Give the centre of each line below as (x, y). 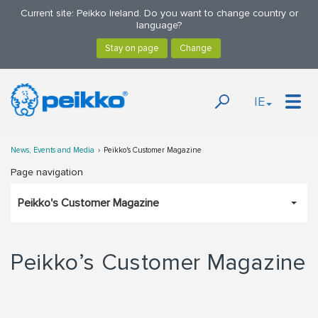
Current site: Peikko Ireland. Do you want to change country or (159, 13)
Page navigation (47, 172)
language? (159, 25)
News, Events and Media (53, 150)
